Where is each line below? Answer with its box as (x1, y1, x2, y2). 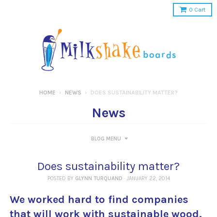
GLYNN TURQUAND (75, 175, 123, 182)
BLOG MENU (91, 136, 121, 142)
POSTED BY (47, 175, 75, 182)
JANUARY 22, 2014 (126, 175, 170, 182)
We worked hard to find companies (10, 193, 188, 206)
